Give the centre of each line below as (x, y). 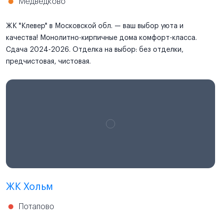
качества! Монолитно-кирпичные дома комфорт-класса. (101, 38)
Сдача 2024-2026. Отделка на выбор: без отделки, (95, 50)
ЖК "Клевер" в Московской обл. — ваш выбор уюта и (95, 26)
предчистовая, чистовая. (48, 61)
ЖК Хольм (29, 187)
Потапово (37, 206)
